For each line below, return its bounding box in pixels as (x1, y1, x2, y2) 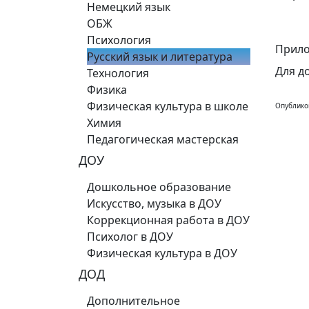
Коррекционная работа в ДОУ (87, 212, 250, 228)
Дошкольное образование (87, 179, 231, 195)
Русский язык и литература (87, 49, 232, 64)
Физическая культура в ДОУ (87, 246, 237, 261)
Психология (87, 32, 151, 48)
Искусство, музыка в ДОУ (87, 196, 221, 211)
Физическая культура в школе (87, 99, 248, 114)
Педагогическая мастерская (87, 132, 239, 147)
